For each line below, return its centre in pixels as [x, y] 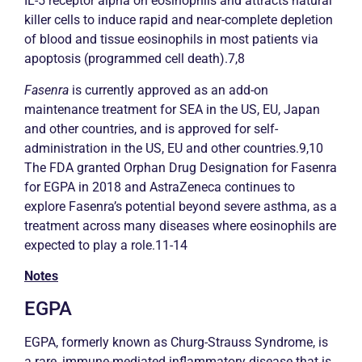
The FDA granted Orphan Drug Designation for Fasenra [181, 167]
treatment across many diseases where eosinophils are [180, 225]
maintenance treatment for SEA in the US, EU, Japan [172, 109]
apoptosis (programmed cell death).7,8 [135, 59]
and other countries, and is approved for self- [151, 128]
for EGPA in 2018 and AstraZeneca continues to [160, 187]
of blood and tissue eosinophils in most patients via [171, 40]
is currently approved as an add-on [168, 90]
